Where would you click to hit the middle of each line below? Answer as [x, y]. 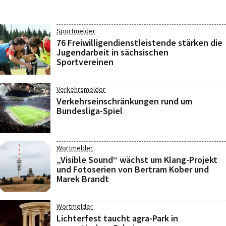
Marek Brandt [83, 179]
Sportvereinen [85, 62]
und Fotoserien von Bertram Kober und [133, 169]
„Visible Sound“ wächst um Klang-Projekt [137, 160]
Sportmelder [76, 31]
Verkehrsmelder [81, 89]
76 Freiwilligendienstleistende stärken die [139, 43]
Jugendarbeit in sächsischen [112, 52]
